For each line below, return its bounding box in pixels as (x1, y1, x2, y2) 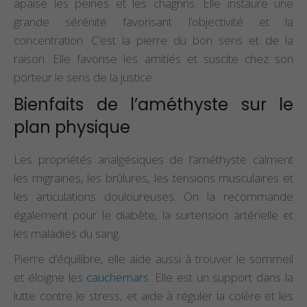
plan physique (14, 115, 130, 138)
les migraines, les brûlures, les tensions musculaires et (14, 169, 293, 186)
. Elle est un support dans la (149, 269, 294, 285)
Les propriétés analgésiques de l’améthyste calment (14, 151, 293, 167)
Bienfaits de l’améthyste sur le (14, 93, 293, 116)
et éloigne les (14, 269, 87, 285)
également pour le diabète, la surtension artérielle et (14, 206, 293, 223)
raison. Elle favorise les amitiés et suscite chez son (14, 50, 293, 66)
